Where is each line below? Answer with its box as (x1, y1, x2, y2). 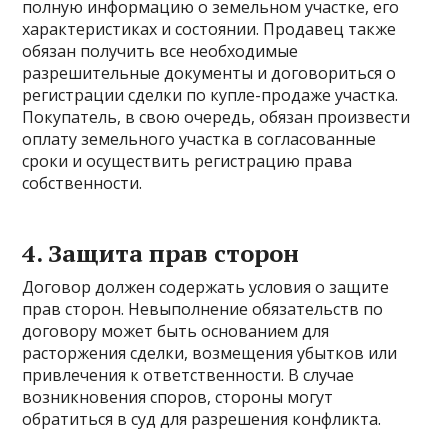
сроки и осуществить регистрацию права (22, 150, 353, 172)
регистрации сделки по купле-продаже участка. (22, 84, 399, 106)
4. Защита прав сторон (22, 237, 300, 269)
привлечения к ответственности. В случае (22, 364, 355, 386)
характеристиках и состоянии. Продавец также (22, 18, 397, 40)
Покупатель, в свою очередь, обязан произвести (22, 106, 411, 128)
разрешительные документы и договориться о (22, 62, 397, 84)
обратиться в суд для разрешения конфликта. (22, 408, 382, 430)
